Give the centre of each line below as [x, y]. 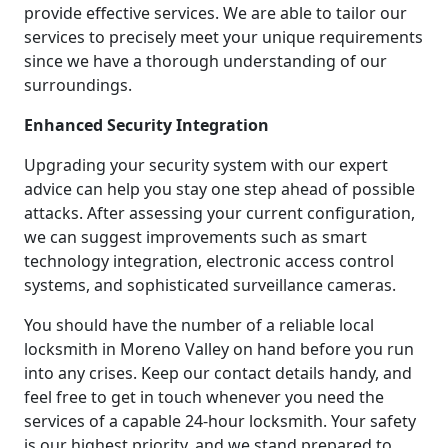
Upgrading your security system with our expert [206, 165]
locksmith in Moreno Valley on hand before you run [219, 349]
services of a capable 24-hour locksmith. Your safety [220, 421]
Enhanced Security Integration [146, 125]
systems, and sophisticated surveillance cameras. [210, 285]
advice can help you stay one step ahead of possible [219, 189]
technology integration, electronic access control [209, 261]
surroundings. [78, 85]
